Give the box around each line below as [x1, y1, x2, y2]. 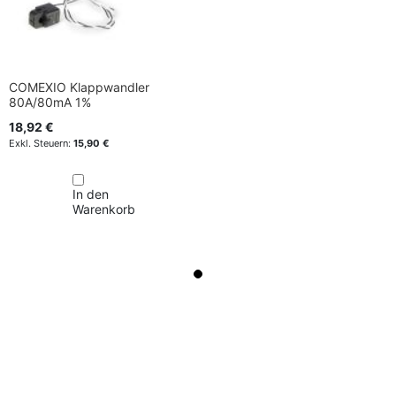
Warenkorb [72, 201, 135, 217]
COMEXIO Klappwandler [9, 79, 149, 95]
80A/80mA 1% [9, 94, 91, 110]
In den [72, 186, 109, 202]
